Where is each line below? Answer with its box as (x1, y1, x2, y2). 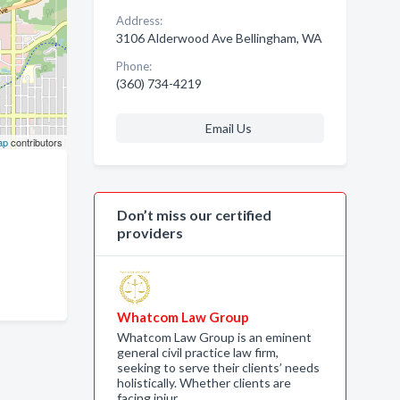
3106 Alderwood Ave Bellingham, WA (115, 30, 322, 46)
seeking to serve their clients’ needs (116, 360, 320, 375)
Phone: (115, 59, 152, 73)
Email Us (204, 121, 252, 136)
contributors (7, 135, 62, 149)
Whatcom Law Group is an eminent (116, 329, 312, 345)
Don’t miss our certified (116, 206, 271, 223)
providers (116, 224, 183, 241)
